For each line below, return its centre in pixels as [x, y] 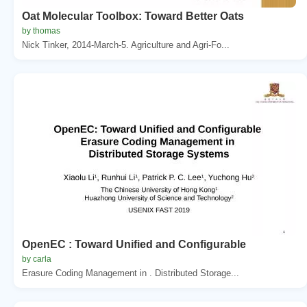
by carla [37, 259]
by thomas [41, 30]
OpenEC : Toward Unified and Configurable [134, 244]
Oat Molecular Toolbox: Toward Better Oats [133, 16]
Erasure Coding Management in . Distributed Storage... [131, 273]
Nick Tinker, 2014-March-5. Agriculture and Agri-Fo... [126, 45]
